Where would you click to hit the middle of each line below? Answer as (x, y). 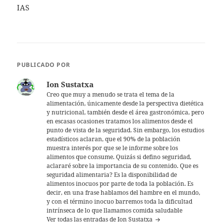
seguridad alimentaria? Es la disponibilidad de (112, 175)
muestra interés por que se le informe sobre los (112, 148)
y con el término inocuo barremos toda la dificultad (120, 202)
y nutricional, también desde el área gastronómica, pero (126, 112)
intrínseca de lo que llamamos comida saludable (115, 211)
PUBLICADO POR (44, 65)
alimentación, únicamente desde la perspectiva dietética (125, 104)
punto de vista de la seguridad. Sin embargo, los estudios (126, 130)
